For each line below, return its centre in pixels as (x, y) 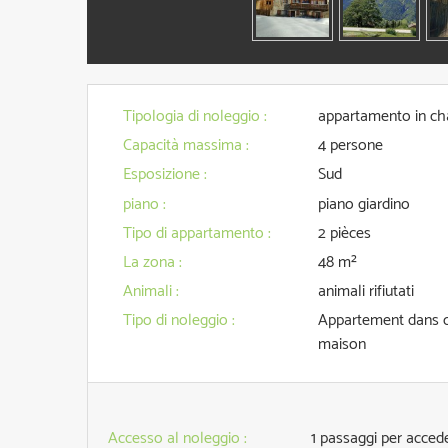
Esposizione (163, 174)
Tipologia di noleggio (193, 116)
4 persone (350, 145)
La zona (151, 262)
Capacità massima (184, 145)
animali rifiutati (365, 291)
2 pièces (344, 233)
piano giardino (363, 204)
